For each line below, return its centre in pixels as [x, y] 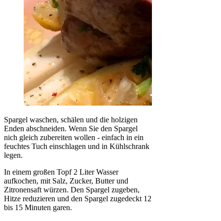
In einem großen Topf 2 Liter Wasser [61, 172]
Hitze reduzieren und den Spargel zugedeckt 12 [78, 199]
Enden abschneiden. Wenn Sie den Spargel [71, 129]
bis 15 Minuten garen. [38, 207]
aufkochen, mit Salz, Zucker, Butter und [66, 181]
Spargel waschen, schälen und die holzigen [71, 120]
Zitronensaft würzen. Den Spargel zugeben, [72, 190]
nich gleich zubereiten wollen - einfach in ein [74, 137]
